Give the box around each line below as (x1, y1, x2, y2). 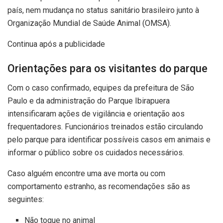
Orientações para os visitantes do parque (7, 62, 208, 75)
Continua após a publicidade (7, 39, 105, 49)
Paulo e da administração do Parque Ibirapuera (7, 96, 170, 106)
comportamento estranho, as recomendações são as (7, 182, 190, 192)
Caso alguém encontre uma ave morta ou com (7, 169, 165, 179)
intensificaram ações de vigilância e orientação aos (7, 109, 185, 119)
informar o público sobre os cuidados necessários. (7, 148, 184, 158)
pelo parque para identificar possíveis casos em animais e (7, 135, 211, 145)
